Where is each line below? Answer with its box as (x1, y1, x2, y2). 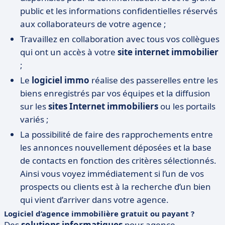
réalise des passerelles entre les (89, 74, 218, 86)
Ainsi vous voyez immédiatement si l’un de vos (20, 168, 204, 179)
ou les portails (158, 100, 215, 112)
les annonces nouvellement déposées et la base (20, 142, 211, 153)
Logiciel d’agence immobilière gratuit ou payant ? (4, 208, 194, 218)
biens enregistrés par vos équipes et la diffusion (20, 87, 210, 99)
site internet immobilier (118, 46, 218, 58)
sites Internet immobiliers (48, 100, 158, 112)
